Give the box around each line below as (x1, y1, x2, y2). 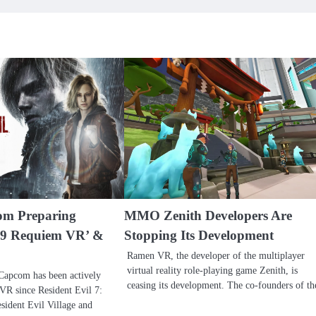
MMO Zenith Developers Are (123, 207, 292, 223)
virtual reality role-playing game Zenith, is (126, 264, 298, 276)
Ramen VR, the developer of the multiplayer (126, 249, 305, 261)
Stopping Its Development (123, 227, 274, 243)
